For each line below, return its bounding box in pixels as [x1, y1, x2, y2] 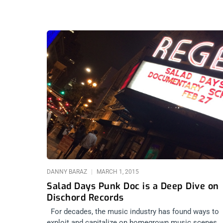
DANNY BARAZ [47, 168, 89, 175]
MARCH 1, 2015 [95, 168, 139, 175]
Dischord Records [47, 191, 123, 204]
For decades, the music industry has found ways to [47, 207, 219, 216]
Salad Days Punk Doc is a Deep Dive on [47, 180, 219, 192]
